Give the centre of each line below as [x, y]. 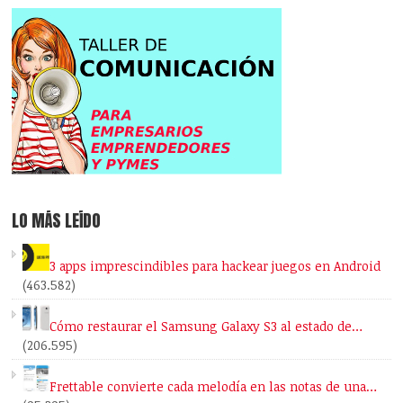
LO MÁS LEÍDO [57, 220]
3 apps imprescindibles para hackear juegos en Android [215, 265]
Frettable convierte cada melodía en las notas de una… [214, 386]
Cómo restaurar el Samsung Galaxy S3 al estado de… [206, 326]
